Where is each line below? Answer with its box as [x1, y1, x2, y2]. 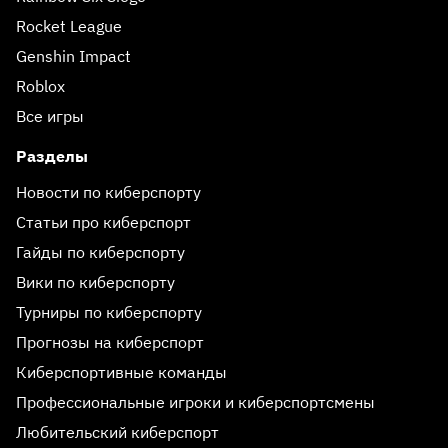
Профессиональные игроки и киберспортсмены [16, 392, 375, 412]
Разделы [16, 146, 88, 166]
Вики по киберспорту [16, 272, 175, 292]
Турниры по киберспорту [16, 302, 202, 322]
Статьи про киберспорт [16, 212, 191, 232]
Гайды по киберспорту [16, 242, 185, 262]
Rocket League [16, 16, 122, 36]
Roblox [16, 76, 65, 96]
